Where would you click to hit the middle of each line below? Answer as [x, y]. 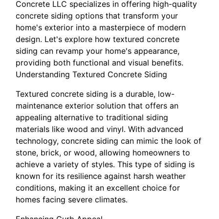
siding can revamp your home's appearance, [98, 51]
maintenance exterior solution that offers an [97, 105]
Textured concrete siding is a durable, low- [95, 94]
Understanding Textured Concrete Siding [91, 74]
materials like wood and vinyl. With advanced [99, 129]
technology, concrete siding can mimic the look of [109, 141]
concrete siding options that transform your [97, 15]
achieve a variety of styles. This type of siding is [105, 164]
